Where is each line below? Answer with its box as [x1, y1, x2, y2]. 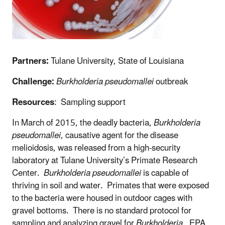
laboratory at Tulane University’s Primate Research [12, 152, 197, 170]
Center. [12, 164, 44, 183]
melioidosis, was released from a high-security [12, 139, 180, 158]
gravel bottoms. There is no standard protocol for [12, 202, 191, 220]
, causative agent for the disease [61, 127, 178, 145]
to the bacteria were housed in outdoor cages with [12, 189, 192, 208]
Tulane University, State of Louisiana [51, 52, 184, 71]
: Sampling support [54, 93, 126, 112]
